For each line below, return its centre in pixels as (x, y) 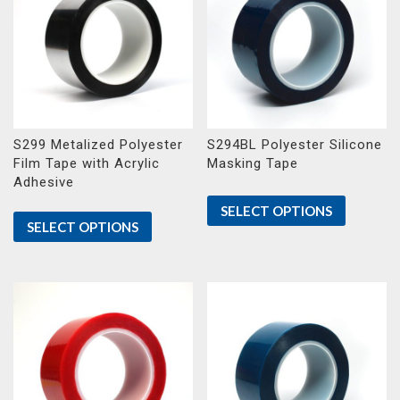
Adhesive (44, 182)
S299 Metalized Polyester (98, 144)
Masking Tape (253, 163)
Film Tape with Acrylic (87, 163)
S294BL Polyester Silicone (295, 144)
